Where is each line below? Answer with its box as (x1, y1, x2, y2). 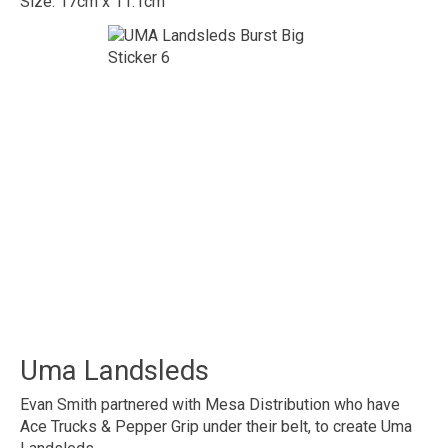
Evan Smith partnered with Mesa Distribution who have (20, 395, 400, 415)
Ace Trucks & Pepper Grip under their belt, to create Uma (20, 417, 412, 437)
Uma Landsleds (20, 354, 209, 388)
